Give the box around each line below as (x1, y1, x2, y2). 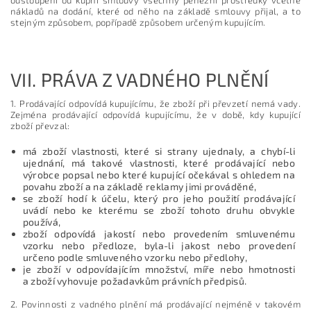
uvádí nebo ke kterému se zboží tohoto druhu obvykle (22, 203, 295, 216)
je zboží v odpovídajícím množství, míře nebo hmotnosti (22, 262, 295, 275)
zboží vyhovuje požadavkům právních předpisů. (31, 274, 247, 287)
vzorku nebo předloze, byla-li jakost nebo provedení (22, 239, 295, 251)
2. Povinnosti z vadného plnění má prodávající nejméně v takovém (10, 298, 301, 310)
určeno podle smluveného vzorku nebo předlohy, (22, 251, 247, 263)
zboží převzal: (10, 119, 70, 131)
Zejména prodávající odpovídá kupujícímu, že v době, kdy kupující (10, 108, 301, 120)
